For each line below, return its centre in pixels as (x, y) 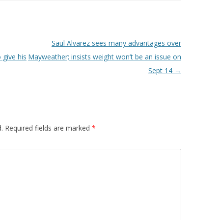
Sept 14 (161, 71)
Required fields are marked (48, 128)
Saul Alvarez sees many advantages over (116, 43)
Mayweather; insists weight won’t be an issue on (104, 57)
